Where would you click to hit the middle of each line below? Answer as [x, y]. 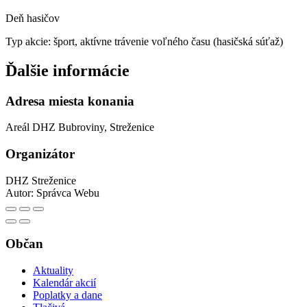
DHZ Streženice [41, 180]
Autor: [20, 193]
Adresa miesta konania [70, 101]
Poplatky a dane [67, 295]
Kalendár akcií [64, 283]
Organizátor [40, 153]
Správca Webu [68, 193]
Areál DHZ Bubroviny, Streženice [80, 127]
